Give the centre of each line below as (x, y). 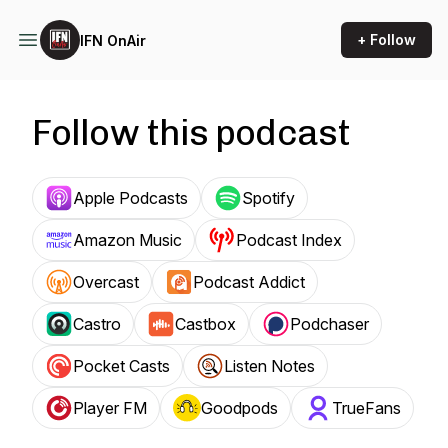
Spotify (268, 198)
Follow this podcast (191, 132)
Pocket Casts (121, 366)
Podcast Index (289, 240)
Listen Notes (269, 366)
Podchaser (329, 324)
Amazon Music (127, 240)
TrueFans (366, 408)
